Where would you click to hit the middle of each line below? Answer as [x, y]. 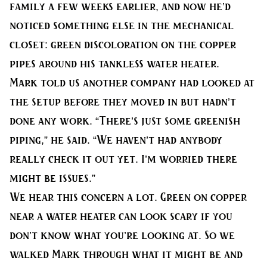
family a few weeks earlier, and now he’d [120, 7]
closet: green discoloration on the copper [123, 45]
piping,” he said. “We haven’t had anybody [116, 140]
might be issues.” [52, 178]
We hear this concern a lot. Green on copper [128, 198]
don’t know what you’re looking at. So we [122, 236]
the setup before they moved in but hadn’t [123, 102]
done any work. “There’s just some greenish [125, 121]
